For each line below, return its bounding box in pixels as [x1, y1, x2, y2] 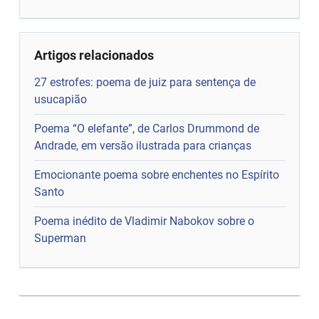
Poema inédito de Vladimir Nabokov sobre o [34, 214, 255, 228]
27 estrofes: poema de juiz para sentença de [34, 75, 256, 89]
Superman [34, 231, 87, 245]
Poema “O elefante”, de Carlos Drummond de [34, 121, 260, 135]
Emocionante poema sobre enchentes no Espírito [34, 167, 280, 182]
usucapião [34, 92, 88, 106]
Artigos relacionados [34, 47, 155, 63]
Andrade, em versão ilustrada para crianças [34, 138, 252, 152]
